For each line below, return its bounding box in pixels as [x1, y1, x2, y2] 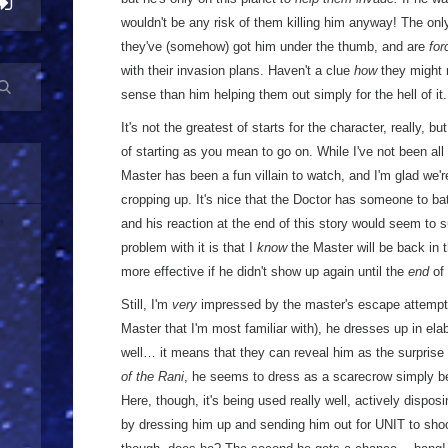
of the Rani [121, 369, 184, 384]
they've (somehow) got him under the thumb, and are [121, 39, 429, 54]
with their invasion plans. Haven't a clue [121, 63, 354, 78]
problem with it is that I [121, 240, 257, 255]
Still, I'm [121, 297, 172, 312]
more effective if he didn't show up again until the [121, 264, 408, 279]
